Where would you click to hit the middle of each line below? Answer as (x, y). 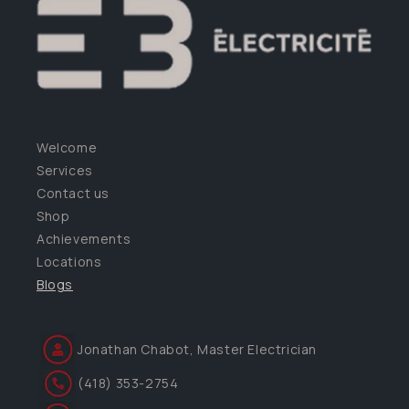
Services (65, 171)
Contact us (73, 194)
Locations (69, 262)
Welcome (67, 148)
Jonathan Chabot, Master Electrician (197, 350)
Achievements (84, 239)
